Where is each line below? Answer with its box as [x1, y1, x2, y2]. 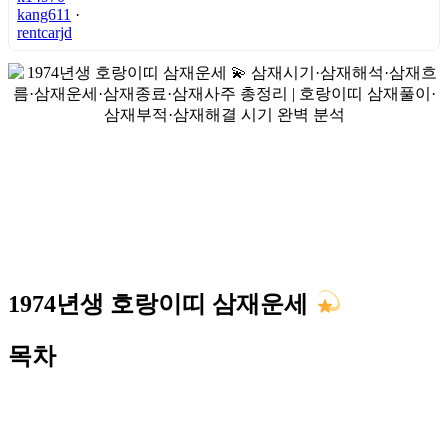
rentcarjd [17, 23, 72, 41]
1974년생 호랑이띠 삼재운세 [8, 290, 314, 317]
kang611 [17, 5, 71, 23]
